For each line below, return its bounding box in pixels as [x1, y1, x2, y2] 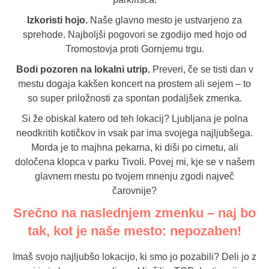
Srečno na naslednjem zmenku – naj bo [13, 205, 256, 221]
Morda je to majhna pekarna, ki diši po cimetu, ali [31, 142, 238, 153]
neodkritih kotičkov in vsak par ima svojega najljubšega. [16, 128, 253, 139]
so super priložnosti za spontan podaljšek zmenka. [27, 93, 242, 104]
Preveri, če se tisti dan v [150, 64, 253, 75]
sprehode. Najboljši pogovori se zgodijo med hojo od [22, 29, 247, 40]
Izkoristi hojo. [27, 15, 88, 26]
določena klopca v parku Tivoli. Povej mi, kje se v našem [14, 157, 255, 168]
